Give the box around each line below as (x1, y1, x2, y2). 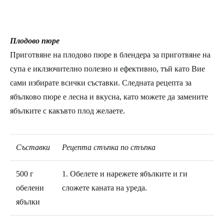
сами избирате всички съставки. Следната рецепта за (10, 78, 191, 87)
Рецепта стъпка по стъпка (62, 142, 155, 151)
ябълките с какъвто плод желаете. (10, 106, 125, 115)
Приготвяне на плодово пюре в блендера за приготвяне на (10, 50, 210, 59)
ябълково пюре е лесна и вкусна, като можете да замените (10, 92, 208, 101)
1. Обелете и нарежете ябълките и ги (62, 169, 187, 178)
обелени (16, 183, 44, 192)
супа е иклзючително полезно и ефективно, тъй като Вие (10, 64, 205, 73)
